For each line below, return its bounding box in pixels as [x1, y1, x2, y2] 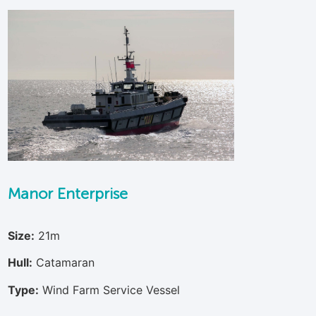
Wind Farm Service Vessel [42, 282, 180, 297]
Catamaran [35, 255, 95, 270]
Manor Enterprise [7, 183, 128, 203]
